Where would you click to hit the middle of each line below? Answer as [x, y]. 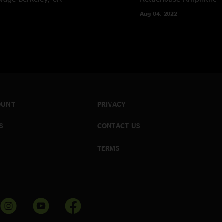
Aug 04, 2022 [158, 13]
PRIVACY [111, 104]
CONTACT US [118, 126]
